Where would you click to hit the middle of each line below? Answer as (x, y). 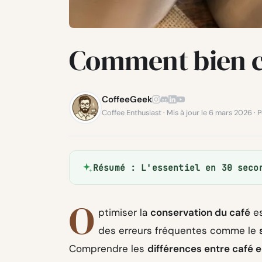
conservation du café (201, 213)
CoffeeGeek (127, 100)
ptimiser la (125, 213)
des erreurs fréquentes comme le (179, 231)
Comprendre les (108, 249)
